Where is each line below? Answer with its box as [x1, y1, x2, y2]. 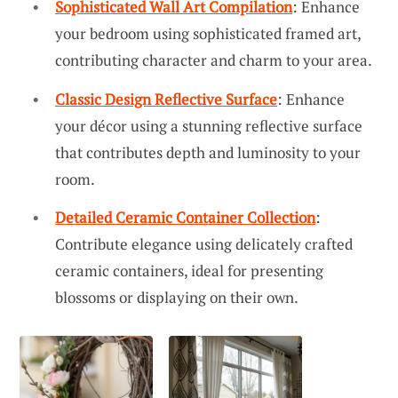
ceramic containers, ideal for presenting [55, 260, 323, 282]
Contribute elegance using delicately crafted [55, 234, 353, 255]
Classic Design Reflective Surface [55, 88, 277, 109]
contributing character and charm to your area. [55, 49, 372, 70]
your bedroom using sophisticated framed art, [55, 22, 361, 44]
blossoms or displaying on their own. [55, 287, 298, 308]
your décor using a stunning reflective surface [55, 115, 362, 136]
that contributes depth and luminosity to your [55, 141, 361, 163]
